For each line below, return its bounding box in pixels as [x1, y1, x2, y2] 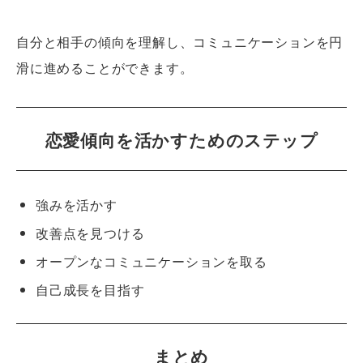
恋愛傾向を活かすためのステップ [45, 128, 318, 152]
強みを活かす [36, 195, 117, 215]
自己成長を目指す [36, 280, 145, 300]
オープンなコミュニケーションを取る [36, 252, 267, 271]
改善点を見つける [36, 224, 145, 243]
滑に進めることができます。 [16, 58, 194, 78]
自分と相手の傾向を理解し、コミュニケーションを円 [16, 32, 344, 52]
